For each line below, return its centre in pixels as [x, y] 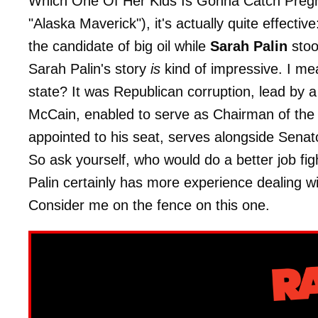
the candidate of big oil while [119, 46]
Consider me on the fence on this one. [149, 205]
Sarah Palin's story [89, 68]
